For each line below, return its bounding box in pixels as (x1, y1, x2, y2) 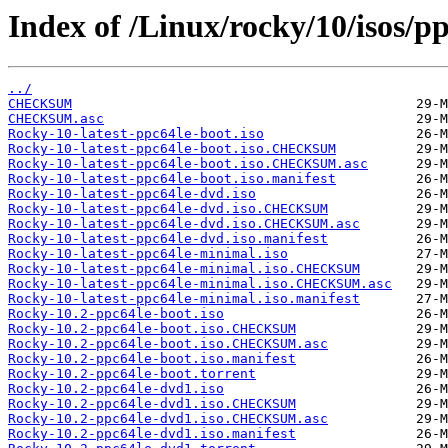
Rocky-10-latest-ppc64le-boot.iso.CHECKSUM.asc (8, 156, 368, 172)
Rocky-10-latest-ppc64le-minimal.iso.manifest (8, 291, 360, 307)
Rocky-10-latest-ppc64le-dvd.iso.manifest (8, 231, 328, 247)
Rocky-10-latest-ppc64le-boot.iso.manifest (8, 171, 336, 187)
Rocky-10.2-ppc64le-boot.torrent (8, 366, 256, 382)
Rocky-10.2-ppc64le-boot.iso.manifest (8, 351, 296, 367)
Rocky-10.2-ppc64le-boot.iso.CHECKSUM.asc (8, 336, 328, 352)
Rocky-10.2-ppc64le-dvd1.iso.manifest (8, 426, 296, 442)
